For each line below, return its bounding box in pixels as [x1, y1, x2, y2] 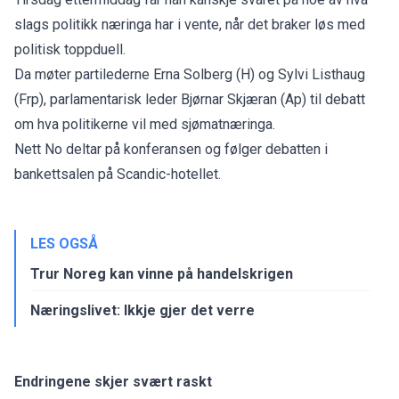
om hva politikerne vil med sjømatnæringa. [14, 115, 279, 133]
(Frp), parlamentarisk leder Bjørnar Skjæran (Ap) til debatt [14, 90, 365, 108]
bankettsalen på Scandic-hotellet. [14, 165, 221, 183]
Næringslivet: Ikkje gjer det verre [30, 301, 255, 319]
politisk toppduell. [14, 40, 126, 58]
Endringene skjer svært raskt [14, 372, 212, 390]
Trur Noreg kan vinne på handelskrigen [30, 265, 293, 282]
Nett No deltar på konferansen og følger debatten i [14, 140, 328, 158]
